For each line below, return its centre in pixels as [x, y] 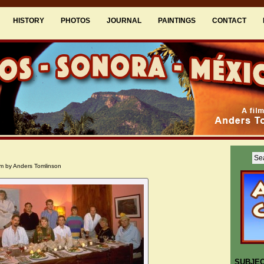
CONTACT [229, 21]
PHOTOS [75, 21]
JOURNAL [124, 21]
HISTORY [29, 21]
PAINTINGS [177, 21]
